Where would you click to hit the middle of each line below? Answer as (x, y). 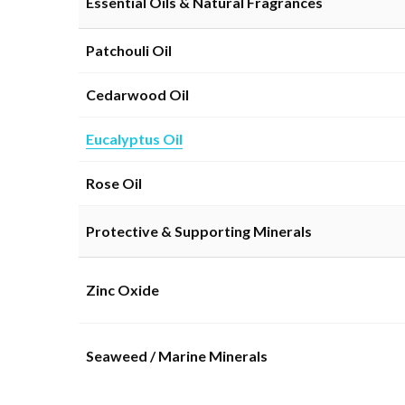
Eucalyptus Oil (134, 138)
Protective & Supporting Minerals (199, 231)
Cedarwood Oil (137, 94)
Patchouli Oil (129, 50)
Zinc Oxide (122, 289)
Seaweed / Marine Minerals (177, 355)
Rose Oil (114, 183)
